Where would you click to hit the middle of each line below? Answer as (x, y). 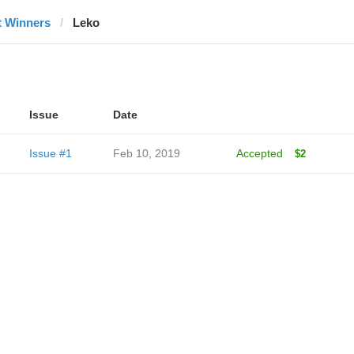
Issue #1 (50, 153)
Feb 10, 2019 (146, 153)
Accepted (259, 153)
